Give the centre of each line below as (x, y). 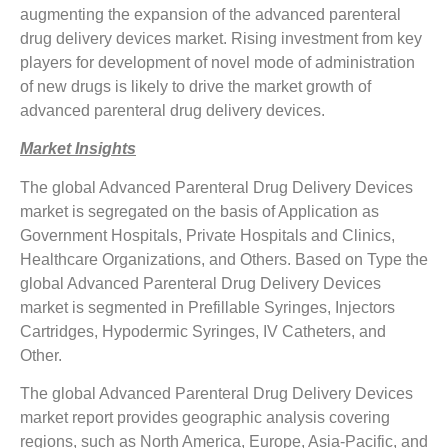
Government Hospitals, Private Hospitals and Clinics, (207, 235)
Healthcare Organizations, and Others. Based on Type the (224, 259)
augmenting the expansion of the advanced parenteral (210, 14)
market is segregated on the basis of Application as (199, 211)
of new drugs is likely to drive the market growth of (195, 86)
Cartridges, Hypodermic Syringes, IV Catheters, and (203, 331)
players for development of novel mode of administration (217, 62)
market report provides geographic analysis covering (205, 418)
